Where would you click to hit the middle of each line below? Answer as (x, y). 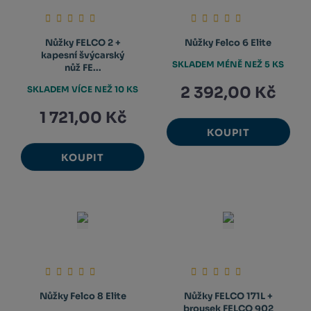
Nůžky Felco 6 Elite (228, 43)
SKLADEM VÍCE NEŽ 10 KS (83, 89)
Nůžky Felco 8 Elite (83, 296)
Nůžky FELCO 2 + (83, 43)
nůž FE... (83, 68)
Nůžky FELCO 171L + (228, 296)
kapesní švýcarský (83, 56)
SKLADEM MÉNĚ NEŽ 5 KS (228, 64)
